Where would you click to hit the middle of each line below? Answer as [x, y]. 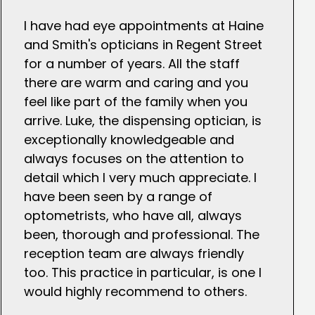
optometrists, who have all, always [133, 216]
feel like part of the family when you [135, 102]
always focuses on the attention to [134, 159]
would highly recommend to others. [135, 292]
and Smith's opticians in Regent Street [143, 45]
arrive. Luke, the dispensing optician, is [142, 121]
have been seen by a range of [118, 197]
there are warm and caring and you [136, 83]
